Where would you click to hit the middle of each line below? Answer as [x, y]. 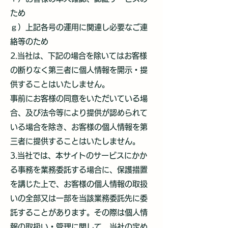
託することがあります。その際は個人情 [79, 212]
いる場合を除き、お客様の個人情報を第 [79, 127]
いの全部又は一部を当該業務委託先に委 [79, 198]
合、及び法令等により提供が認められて [79, 113]
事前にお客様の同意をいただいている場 [79, 98]
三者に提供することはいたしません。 [75, 141]
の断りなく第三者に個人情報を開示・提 [79, 70]
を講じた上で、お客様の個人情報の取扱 [79, 184]
